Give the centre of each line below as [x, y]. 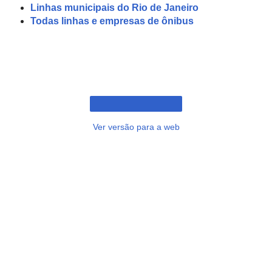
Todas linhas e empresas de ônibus [112, 21]
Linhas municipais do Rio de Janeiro [114, 7]
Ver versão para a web [136, 127]
